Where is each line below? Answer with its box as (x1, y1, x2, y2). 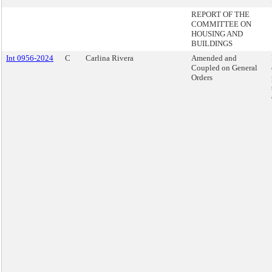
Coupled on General (191, 63, 257, 72)
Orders (191, 73, 212, 82)
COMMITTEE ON (191, 19, 251, 29)
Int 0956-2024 (6, 53, 53, 63)
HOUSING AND (191, 29, 243, 38)
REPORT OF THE (191, 10, 250, 19)
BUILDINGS (191, 39, 233, 48)
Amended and (191, 53, 237, 63)
